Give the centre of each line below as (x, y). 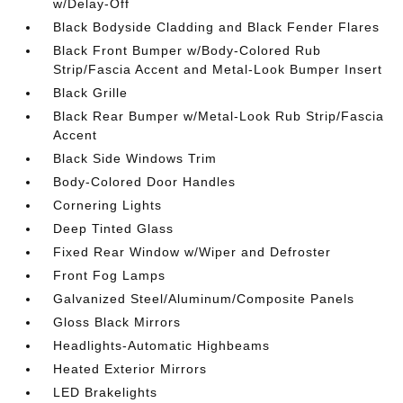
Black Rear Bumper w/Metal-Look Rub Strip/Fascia (219, 116)
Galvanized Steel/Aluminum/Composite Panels (204, 299)
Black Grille (91, 93)
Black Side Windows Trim (135, 158)
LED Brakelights (106, 392)
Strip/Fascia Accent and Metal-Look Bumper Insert (218, 69)
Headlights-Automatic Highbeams (162, 345)
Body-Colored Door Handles (145, 182)
